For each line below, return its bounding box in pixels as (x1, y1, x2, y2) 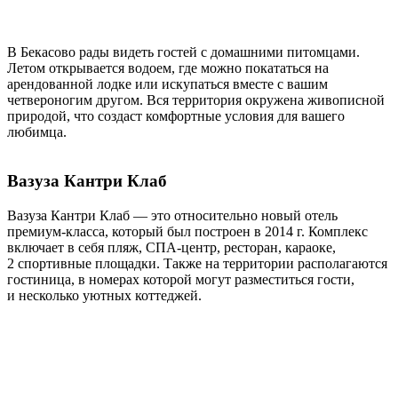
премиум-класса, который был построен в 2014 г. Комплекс (7, 223, 368, 239)
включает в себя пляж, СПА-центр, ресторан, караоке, (7, 239, 336, 255)
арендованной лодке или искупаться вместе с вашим (7, 76, 328, 92)
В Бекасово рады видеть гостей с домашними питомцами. (7, 44, 360, 60)
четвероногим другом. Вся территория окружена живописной (7, 92, 385, 108)
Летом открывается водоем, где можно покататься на (7, 60, 329, 76)
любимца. (7, 124, 67, 140)
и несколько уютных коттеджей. (7, 287, 202, 303)
